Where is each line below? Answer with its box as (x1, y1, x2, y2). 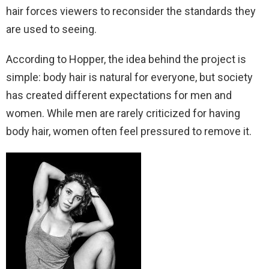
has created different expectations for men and (6, 89, 232, 102)
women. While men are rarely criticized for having (6, 107, 240, 120)
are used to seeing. (6, 23, 97, 36)
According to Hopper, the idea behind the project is (6, 53, 246, 66)
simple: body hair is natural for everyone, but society (6, 71, 253, 84)
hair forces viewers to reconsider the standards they (6, 5, 256, 18)
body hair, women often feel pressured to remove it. (6, 125, 252, 138)
